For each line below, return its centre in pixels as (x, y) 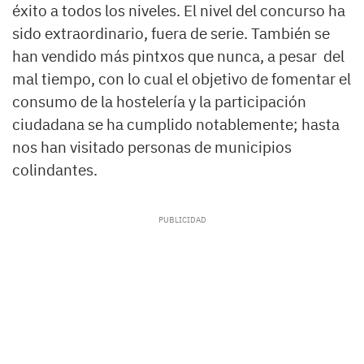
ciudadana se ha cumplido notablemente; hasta (176, 124)
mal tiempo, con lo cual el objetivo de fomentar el (182, 78)
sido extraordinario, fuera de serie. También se (171, 33)
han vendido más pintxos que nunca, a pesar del (178, 56)
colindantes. (55, 169)
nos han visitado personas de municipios (152, 147)
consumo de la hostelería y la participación (159, 101)
